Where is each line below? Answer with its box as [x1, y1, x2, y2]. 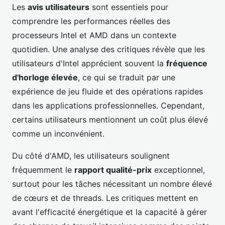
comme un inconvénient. [12, 129, 104, 139]
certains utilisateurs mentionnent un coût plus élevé [12, 115, 208, 125]
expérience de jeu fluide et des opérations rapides [12, 86, 203, 97]
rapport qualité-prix [74, 165, 152, 175]
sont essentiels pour [89, 2, 168, 13]
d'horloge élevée [12, 72, 78, 83]
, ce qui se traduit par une [78, 72, 175, 83]
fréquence [166, 58, 207, 69]
